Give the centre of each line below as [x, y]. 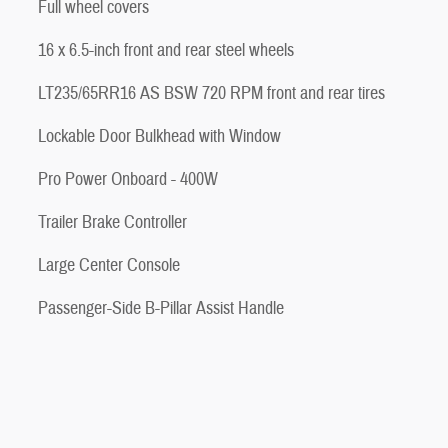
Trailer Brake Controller [112, 222]
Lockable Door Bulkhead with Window [159, 136]
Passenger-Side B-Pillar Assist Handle [161, 308]
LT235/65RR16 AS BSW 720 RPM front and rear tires [211, 93]
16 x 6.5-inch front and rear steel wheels [166, 50]
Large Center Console [109, 265]
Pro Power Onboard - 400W [128, 179]
